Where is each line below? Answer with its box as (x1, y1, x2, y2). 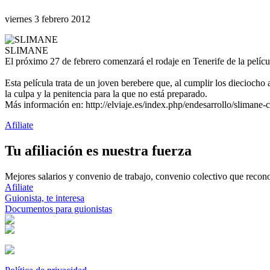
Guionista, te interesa (5, 193, 84, 204)
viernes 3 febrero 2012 (5, 14, 90, 25)
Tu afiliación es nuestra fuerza (5, 143, 192, 159)
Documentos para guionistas (5, 204, 112, 215)
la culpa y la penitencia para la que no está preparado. (5, 89, 207, 99)
